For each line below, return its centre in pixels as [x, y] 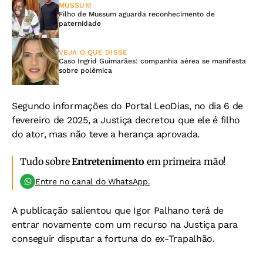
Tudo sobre [46, 162]
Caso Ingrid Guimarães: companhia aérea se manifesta [152, 61]
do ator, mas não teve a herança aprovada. [106, 134]
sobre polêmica [85, 71]
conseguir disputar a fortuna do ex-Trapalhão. [113, 239]
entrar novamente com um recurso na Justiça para [125, 225]
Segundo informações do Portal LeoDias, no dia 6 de [127, 106]
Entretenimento [108, 162]
